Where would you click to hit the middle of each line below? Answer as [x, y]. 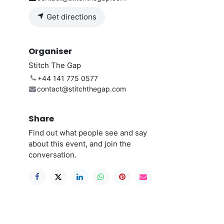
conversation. [52, 154]
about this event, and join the [80, 143]
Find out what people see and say [88, 132]
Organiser [50, 51]
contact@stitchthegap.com [81, 88]
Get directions [70, 16]
